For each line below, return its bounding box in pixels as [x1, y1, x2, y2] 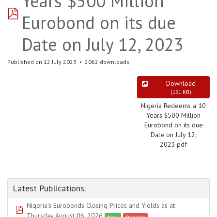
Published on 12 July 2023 [7, 58, 78, 65]
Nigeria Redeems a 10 [141, 101, 206, 110]
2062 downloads [83, 58, 129, 65]
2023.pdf [160, 140, 187, 149]
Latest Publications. [13, 183, 86, 194]
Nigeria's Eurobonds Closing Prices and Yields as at [27, 201, 175, 210]
